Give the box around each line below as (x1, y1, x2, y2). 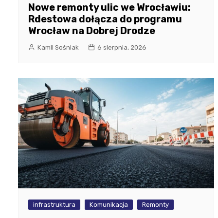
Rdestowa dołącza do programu (28, 13, 182, 25)
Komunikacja (90, 200, 128, 208)
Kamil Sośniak (37, 44, 79, 52)
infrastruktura (33, 200, 75, 208)
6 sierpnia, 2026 (97, 44, 146, 52)
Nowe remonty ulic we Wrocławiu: (28, 1, 191, 14)
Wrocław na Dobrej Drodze (28, 25, 155, 37)
